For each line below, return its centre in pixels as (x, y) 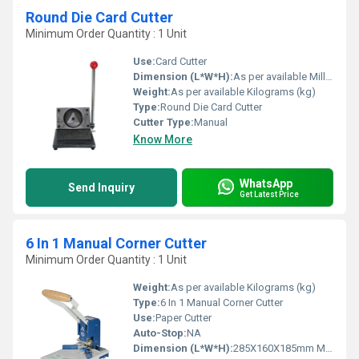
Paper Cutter (184, 318)
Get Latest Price (269, 194)
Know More (163, 139)
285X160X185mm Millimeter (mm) (279, 348)
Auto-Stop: (160, 333)
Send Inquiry (101, 188)
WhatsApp (266, 183)
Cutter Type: (163, 122)
